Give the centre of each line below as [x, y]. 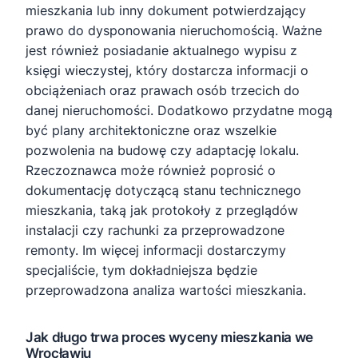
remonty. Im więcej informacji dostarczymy [156, 250]
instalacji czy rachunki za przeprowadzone [155, 230]
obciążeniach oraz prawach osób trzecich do [163, 90]
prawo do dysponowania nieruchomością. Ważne [174, 30]
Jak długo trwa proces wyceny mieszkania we [169, 337]
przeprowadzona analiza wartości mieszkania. [166, 290]
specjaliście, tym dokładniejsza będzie [141, 270]
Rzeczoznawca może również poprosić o [151, 170]
